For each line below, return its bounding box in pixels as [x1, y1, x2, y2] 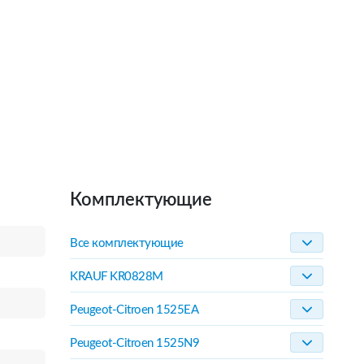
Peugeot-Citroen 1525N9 [70, 337, 200, 349]
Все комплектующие [70, 237, 184, 249]
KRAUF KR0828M [70, 271, 163, 283]
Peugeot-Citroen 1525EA [70, 304, 199, 316]
